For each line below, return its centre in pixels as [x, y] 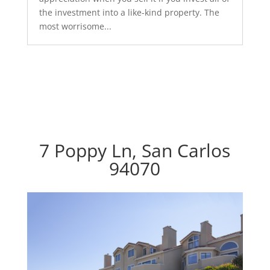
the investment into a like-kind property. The [129, 12]
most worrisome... [75, 26]
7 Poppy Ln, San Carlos [135, 150]
